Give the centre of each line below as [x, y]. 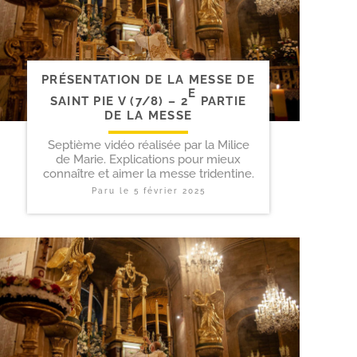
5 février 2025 [169, 190]
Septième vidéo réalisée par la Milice [148, 145]
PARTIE [222, 102]
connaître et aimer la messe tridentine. [148, 173]
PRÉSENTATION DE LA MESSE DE [148, 80]
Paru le [112, 190]
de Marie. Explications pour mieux [148, 159]
